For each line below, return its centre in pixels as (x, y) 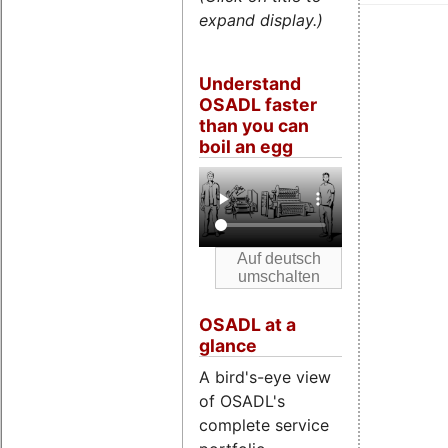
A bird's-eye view (265, 377)
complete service (264, 425)
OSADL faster (258, 104)
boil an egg (246, 146)
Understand (250, 83)
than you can (254, 125)
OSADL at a (247, 324)
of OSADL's (242, 401)
